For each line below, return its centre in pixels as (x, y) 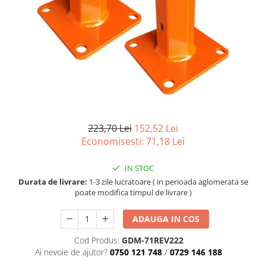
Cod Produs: (96, 240)
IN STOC (138, 168)
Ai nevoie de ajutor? (71, 252)
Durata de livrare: (53, 181)
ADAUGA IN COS (166, 218)
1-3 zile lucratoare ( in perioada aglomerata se (167, 181)
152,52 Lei (156, 128)
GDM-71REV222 (152, 240)
